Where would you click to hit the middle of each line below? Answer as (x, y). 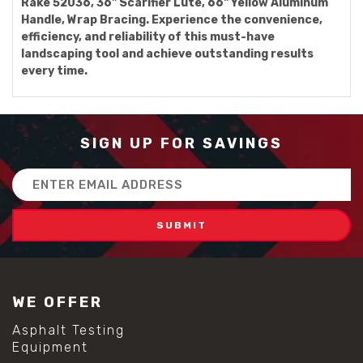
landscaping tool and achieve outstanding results (167, 54)
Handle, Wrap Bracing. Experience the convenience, (172, 20)
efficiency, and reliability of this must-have (148, 37)
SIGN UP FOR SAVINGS (181, 143)
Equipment (50, 347)
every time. (54, 71)
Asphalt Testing (68, 330)
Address (36, 194)
